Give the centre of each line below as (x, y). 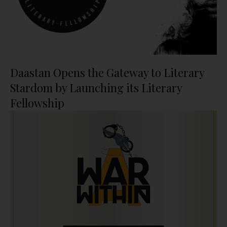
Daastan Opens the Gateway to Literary (107, 72)
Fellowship (37, 103)
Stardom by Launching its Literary (96, 87)
